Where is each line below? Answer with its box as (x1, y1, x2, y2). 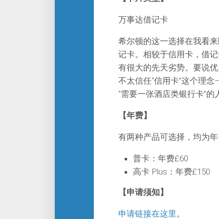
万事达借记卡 (118, 15, 168, 24)
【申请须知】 (118, 187, 168, 197)
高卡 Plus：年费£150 (133, 167, 210, 176)
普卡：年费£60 (133, 153, 188, 163)
